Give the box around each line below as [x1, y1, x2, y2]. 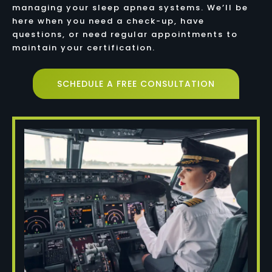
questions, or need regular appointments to [12, 28, 238, 40]
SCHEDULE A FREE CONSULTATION [57, 77, 215, 90]
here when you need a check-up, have [12, 15, 205, 27]
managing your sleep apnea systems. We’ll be [12, 1, 248, 13]
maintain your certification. [12, 41, 155, 53]
